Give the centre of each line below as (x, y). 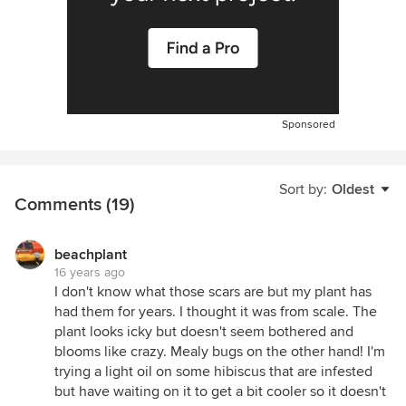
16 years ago (90, 272)
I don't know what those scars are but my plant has (213, 292)
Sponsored (309, 125)
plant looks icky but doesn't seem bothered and (204, 332)
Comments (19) (75, 205)
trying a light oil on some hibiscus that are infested (213, 372)
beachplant (91, 255)
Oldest (353, 189)
